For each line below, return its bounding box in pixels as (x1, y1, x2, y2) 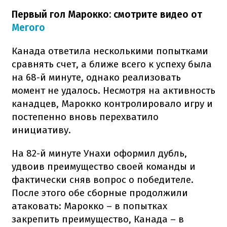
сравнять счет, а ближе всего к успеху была (12, 58, 212, 70)
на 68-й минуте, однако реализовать (12, 71, 181, 83)
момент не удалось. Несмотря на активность (12, 84, 215, 96)
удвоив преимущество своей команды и (12, 160, 196, 172)
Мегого (12, 21, 45, 33)
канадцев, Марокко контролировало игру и (12, 97, 213, 109)
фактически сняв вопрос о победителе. (12, 173, 194, 185)
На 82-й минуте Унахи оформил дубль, (12, 147, 187, 159)
